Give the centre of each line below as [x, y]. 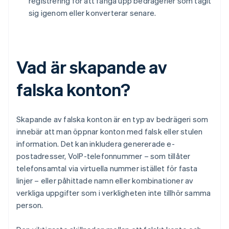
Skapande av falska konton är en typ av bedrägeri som [112, 119]
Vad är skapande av [92, 67]
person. [30, 205]
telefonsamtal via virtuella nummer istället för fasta [107, 168]
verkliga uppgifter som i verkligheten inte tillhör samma [114, 193]
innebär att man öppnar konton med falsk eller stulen [110, 132]
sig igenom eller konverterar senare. [93, 13]
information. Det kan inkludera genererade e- [96, 144]
